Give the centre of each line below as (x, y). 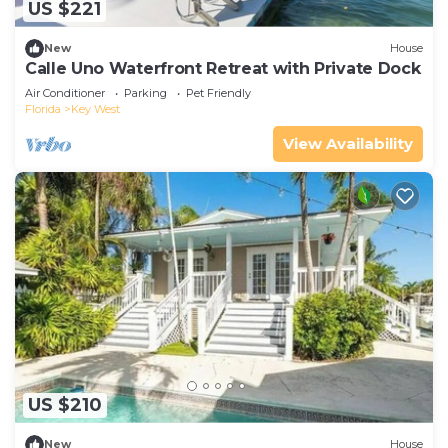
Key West (95, 108)
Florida (43, 108)
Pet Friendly (218, 92)
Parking (145, 92)
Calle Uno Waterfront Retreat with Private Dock (223, 68)
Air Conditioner (65, 92)
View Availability (348, 143)
